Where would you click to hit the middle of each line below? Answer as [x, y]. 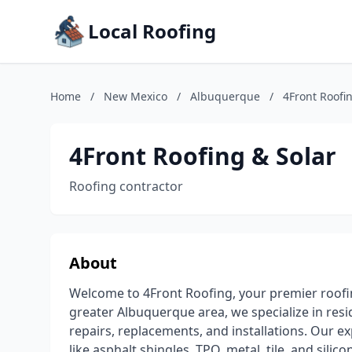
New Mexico [136, 96]
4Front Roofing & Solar [203, 156]
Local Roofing [152, 31]
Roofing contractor [126, 186]
